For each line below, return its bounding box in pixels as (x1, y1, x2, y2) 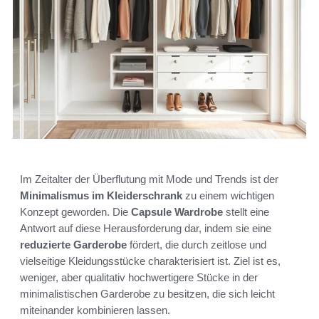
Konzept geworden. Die (20, 206, 131, 219)
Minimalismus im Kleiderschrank (20, 189, 182, 202)
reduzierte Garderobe (20, 239, 127, 251)
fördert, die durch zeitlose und (127, 239, 266, 251)
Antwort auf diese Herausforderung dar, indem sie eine (20, 222, 271, 235)
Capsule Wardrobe (131, 206, 223, 219)
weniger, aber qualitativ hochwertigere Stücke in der (20, 271, 258, 284)
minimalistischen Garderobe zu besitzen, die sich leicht (20, 288, 275, 300)
